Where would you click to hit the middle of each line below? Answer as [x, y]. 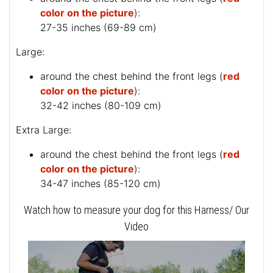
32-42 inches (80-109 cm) [101, 106]
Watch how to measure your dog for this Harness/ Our [136, 210]
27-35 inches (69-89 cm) [98, 28]
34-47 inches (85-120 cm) [101, 184]
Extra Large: [44, 130]
